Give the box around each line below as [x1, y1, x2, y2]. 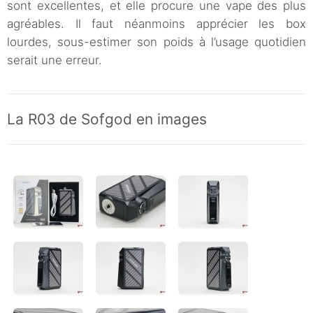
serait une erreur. [7, 53, 102, 68]
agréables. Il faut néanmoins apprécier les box [7, 17, 306, 31]
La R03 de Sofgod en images [7, 110, 207, 129]
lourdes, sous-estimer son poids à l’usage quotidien [7, 35, 306, 50]
